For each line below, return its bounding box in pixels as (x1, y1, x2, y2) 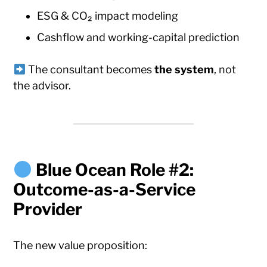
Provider (13, 199, 83, 220)
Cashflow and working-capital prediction (37, 31, 240, 44)
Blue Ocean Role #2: (36, 160, 194, 181)
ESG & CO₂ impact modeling (37, 10, 179, 23)
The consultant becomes (25, 63, 154, 76)
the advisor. (13, 79, 72, 92)
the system (154, 63, 214, 76)
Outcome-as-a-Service (13, 179, 196, 200)
